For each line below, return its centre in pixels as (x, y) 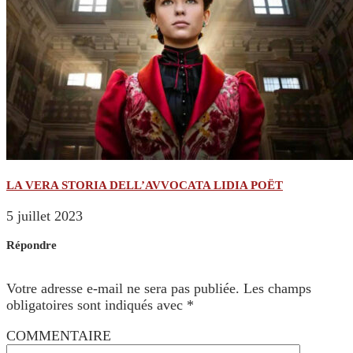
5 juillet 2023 (45, 216)
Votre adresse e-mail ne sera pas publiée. (123, 289)
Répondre (32, 245)
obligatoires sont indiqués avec (97, 305)
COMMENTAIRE (59, 336)
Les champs (277, 289)
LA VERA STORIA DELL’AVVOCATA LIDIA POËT (145, 186)
